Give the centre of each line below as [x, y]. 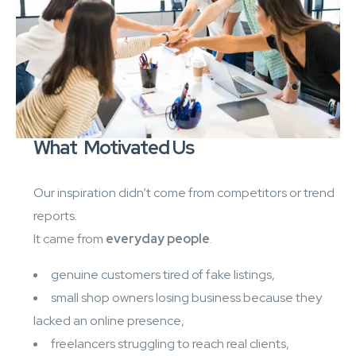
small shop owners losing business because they [186, 298]
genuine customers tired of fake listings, [163, 275]
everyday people [158, 239]
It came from [70, 239]
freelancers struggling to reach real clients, [170, 344]
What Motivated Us [114, 148]
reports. [55, 216]
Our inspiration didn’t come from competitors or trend [184, 193]
